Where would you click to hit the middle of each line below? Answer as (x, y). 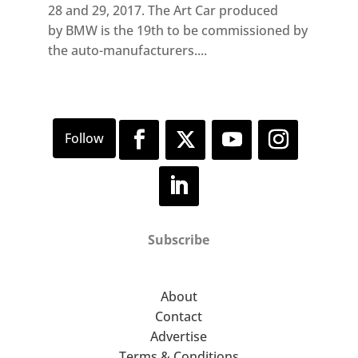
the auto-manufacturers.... (127, 51)
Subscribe (179, 239)
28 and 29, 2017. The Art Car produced (163, 11)
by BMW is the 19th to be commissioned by (177, 31)
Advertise (179, 336)
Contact (179, 316)
